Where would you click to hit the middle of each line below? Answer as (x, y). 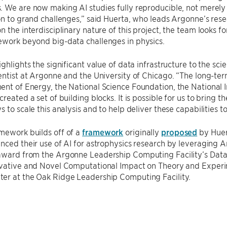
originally (142, 132)
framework (103, 132)
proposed (179, 132)
